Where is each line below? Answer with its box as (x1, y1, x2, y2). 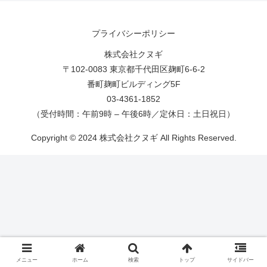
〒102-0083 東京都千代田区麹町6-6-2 (62, 64, 205, 74)
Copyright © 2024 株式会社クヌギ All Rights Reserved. (30, 133, 237, 143)
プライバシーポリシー (92, 29, 175, 39)
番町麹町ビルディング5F (86, 79, 181, 89)
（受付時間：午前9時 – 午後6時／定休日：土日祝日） (32, 109, 235, 119)
